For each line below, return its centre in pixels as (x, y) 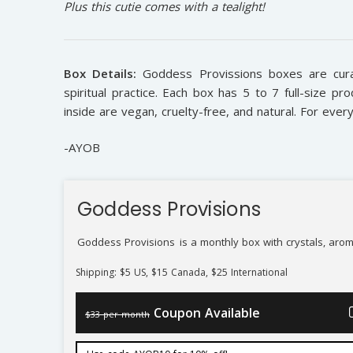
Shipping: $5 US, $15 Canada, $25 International (182, 273)
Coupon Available (207, 313)
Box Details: (100, 73)
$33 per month (118, 314)
